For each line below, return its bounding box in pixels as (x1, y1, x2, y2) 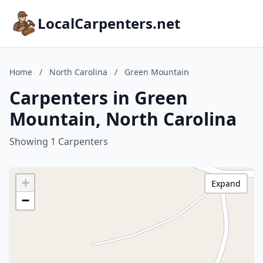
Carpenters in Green (9, 86, 188, 110)
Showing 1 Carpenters (9, 135, 108, 148)
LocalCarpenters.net (38, 14, 180, 33)
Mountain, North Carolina (9, 107, 237, 131)
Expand (211, 178, 241, 189)
